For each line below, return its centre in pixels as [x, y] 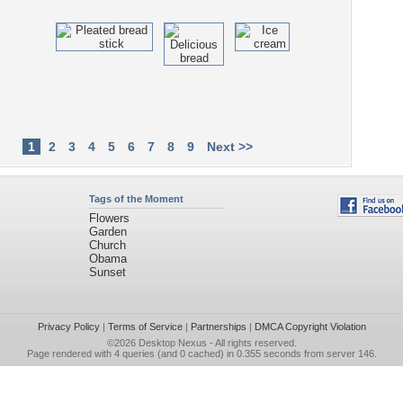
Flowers [109, 218]
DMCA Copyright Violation [310, 327]
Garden [107, 232]
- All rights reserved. [251, 343]
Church [107, 245]
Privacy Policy [68, 327]
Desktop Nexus [172, 343]
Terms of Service [145, 327]
